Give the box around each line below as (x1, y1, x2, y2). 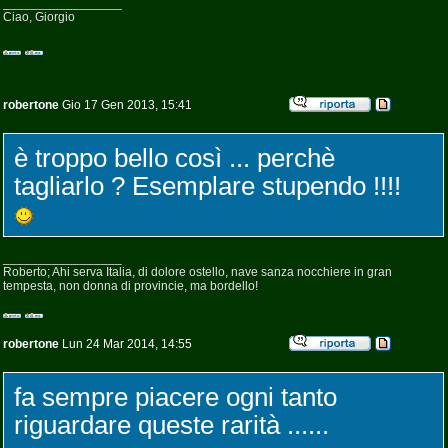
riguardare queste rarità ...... (14, 410, 329, 440)
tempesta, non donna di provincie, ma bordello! (3, 279, 258, 293)
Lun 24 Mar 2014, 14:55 (59, 337, 192, 351)
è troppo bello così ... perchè (14, 143, 335, 173)
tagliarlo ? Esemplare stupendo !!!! (14, 171, 401, 201)
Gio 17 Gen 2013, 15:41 (59, 98, 192, 112)
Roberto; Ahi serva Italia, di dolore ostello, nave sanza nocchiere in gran (3, 265, 392, 279)
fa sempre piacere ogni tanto (14, 382, 337, 412)
